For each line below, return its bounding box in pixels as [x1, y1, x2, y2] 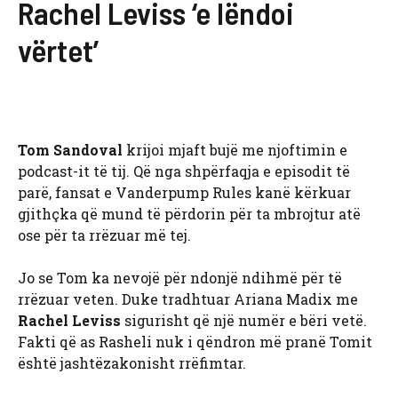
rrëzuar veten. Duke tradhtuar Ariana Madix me [18, 290, 358, 309]
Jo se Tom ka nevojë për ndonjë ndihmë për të [18, 268, 342, 288]
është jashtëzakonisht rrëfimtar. [18, 354, 246, 373]
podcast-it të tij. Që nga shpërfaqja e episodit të [18, 162, 350, 181]
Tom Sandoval [18, 140, 126, 160]
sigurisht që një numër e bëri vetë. [121, 311, 367, 330]
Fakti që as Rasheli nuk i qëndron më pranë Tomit [18, 332, 372, 352]
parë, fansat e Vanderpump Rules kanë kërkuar [18, 183, 351, 203]
